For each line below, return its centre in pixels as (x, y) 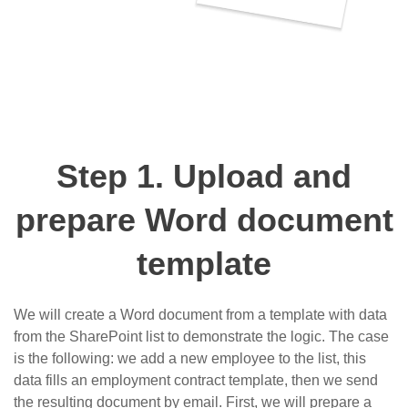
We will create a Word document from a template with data (200, 315)
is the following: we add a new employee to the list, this (190, 359)
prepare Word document (204, 220)
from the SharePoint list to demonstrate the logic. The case (201, 337)
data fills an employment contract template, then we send (196, 381)
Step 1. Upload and (204, 177)
